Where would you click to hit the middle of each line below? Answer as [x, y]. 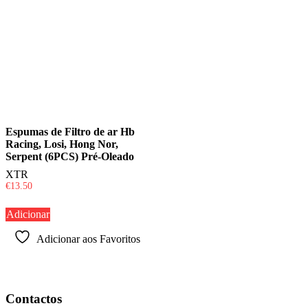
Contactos [34, 298]
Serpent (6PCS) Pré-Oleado [70, 157]
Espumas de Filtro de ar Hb [70, 132]
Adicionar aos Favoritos [88, 239]
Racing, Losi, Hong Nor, [62, 144]
